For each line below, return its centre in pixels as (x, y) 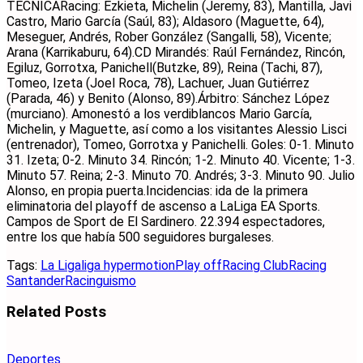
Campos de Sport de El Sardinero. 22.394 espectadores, (166, 221)
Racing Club (255, 265)
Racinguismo (100, 280)
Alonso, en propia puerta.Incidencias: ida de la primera (157, 190)
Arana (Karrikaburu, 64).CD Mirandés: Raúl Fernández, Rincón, (176, 52)
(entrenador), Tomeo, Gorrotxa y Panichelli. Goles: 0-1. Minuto (180, 144)
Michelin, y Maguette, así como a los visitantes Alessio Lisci (177, 129)
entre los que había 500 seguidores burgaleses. (140, 237)
